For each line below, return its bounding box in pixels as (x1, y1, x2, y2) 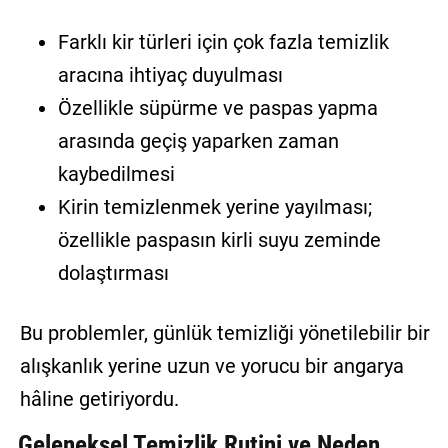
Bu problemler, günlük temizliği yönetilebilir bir (19, 321, 430, 346)
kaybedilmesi (57, 162, 175, 187)
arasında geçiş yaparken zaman (57, 129, 339, 154)
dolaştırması (57, 261, 169, 286)
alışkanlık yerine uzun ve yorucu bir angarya (19, 354, 404, 379)
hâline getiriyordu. (19, 387, 179, 412)
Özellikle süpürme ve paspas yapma (57, 96, 378, 121)
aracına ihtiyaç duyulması (57, 63, 283, 88)
